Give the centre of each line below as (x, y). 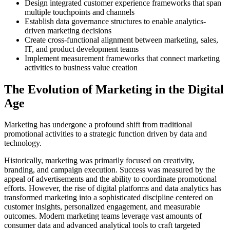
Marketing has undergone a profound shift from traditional (98, 125)
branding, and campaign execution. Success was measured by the (110, 170)
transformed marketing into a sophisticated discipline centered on (109, 198)
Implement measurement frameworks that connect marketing (122, 58)
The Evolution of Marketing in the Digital (114, 89)
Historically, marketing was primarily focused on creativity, (99, 161)
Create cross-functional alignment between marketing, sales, (121, 40)
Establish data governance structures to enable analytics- (115, 21)
